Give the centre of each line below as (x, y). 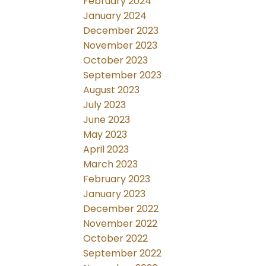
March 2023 (111, 164)
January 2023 (115, 194)
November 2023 (121, 46)
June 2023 (107, 120)
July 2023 (105, 105)
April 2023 (106, 150)
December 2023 (121, 31)
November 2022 (121, 224)
